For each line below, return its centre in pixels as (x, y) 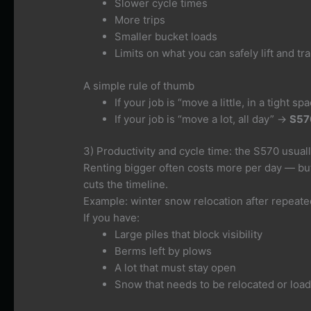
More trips (140, 20)
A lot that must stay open (176, 268)
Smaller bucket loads (166, 37)
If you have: (112, 218)
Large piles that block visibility (189, 235)
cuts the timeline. (126, 185)
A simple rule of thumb (139, 85)
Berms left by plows (163, 251)
